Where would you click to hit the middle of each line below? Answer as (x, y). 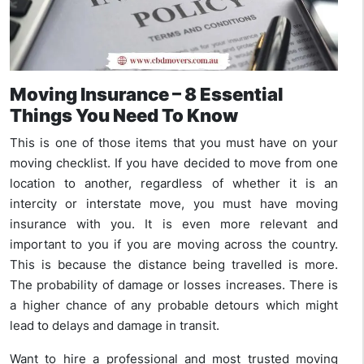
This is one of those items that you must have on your (174, 142)
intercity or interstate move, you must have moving (174, 203)
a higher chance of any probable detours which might (174, 305)
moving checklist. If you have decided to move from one (174, 162)
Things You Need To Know (124, 115)
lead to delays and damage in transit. (116, 325)
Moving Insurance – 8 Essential (147, 94)
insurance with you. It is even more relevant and (174, 223)
